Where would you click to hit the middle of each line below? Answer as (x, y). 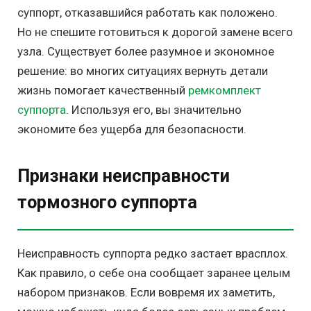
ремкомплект (225, 90)
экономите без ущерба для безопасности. (132, 129)
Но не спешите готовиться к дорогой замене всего (155, 32)
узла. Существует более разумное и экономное (146, 51)
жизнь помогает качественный (103, 90)
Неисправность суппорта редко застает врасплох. (153, 254)
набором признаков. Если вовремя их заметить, (146, 293)
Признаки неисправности (124, 176)
